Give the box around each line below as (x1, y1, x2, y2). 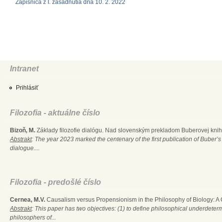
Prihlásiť (16, 84, 39, 91)
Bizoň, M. (10, 126, 35, 134)
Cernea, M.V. (10, 196, 45, 203)
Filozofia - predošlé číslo (10, 177, 101, 186)
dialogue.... (10, 144, 40, 152)
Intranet (10, 64, 39, 73)
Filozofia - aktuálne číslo (10, 108, 100, 117)
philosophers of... (10, 214, 56, 221)
